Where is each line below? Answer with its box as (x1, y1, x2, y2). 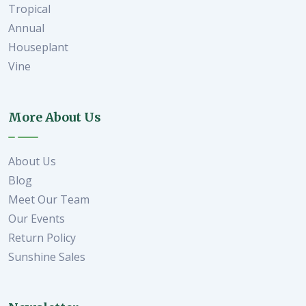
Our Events (8, 210, 65, 226)
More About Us (8, 109, 101, 125)
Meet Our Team (8, 191, 89, 207)
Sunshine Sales (8, 249, 85, 264)
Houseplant (8, 39, 68, 55)
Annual (8, 20, 44, 36)
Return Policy (8, 229, 76, 245)
